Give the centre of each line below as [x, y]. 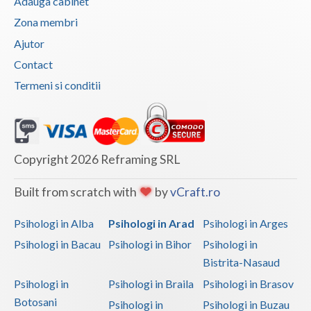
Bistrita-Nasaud [241, 262]
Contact [33, 64]
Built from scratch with [76, 192]
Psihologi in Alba [54, 223]
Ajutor [29, 43]
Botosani [35, 301]
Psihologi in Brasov [248, 283]
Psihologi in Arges [245, 223]
